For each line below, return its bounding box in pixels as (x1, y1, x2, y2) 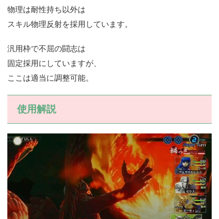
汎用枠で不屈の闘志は (7, 44, 86, 54)
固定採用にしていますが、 (7, 58, 101, 68)
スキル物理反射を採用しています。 (7, 19, 132, 29)
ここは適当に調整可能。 (7, 73, 93, 83)
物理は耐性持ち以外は (7, 4, 86, 15)
